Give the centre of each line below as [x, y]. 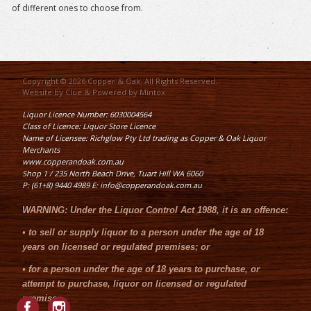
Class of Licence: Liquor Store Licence [89, 126]
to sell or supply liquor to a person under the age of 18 [146, 233]
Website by [44, 92]
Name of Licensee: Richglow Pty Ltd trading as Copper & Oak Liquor [144, 138]
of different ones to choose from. [78, 8]
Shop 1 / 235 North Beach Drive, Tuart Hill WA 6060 [112, 174]
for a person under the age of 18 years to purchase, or [144, 269]
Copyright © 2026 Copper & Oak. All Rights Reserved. [120, 81]
